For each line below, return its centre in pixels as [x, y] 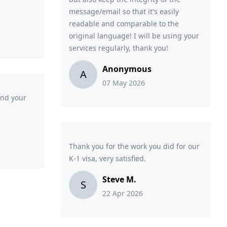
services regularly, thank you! [119, 48]
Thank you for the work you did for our [134, 146]
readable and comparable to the [124, 24]
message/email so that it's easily [124, 11]
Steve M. [119, 179]
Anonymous [127, 69]
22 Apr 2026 [123, 193]
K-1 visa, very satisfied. [107, 158]
